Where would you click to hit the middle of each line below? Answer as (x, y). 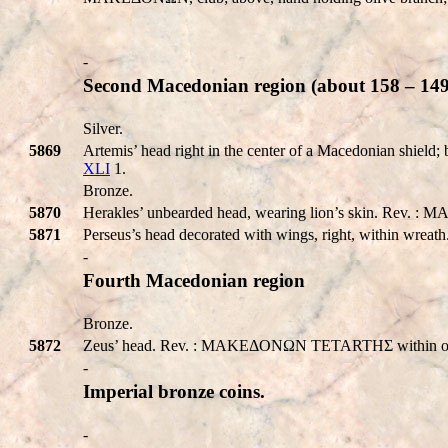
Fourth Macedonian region (194, 280)
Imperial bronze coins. (174, 391)
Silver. (103, 128)
